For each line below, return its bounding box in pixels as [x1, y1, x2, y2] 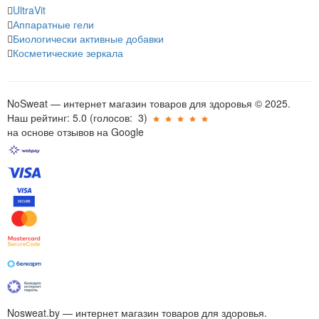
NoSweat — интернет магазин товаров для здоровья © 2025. [7, 96, 291, 110]
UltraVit [13, 3, 46, 17]
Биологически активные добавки [13, 31, 164, 46]
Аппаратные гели [13, 17, 94, 31]
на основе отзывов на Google [7, 125, 144, 139]
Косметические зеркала [13, 46, 123, 60]
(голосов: [90, 110, 132, 125]
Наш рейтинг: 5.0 [7, 110, 90, 125]
